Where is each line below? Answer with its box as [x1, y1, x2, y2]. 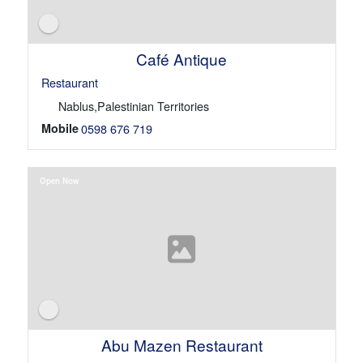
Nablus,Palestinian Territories [58, 97, 209, 115]
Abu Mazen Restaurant [100, 333, 263, 356]
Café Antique [135, 48, 227, 70]
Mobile [41, 120, 79, 137]
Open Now [39, 174, 79, 186]
